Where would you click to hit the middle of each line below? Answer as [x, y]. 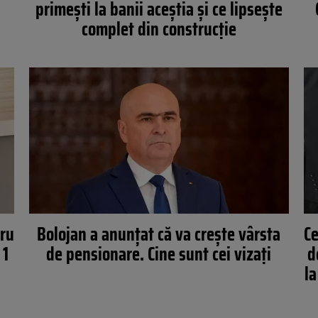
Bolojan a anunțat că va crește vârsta [159, 234]
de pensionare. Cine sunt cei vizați [159, 254]
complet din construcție [159, 29]
